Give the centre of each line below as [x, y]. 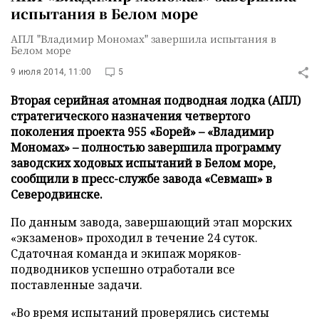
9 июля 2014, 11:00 [51, 72]
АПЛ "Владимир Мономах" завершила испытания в [143, 38]
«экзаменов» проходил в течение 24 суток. [134, 238]
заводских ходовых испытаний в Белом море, [143, 163]
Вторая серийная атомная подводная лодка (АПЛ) [156, 100]
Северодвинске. [57, 194]
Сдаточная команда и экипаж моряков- [126, 253]
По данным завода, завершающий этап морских [151, 222]
